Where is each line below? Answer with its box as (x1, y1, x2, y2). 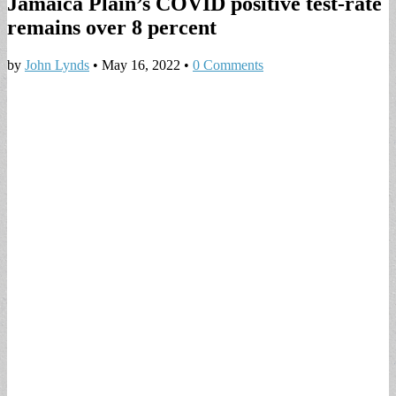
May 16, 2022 (102, 57, 180, 72)
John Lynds (25, 57, 89, 72)
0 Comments (193, 57, 263, 72)
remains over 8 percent (7, 15, 217, 39)
